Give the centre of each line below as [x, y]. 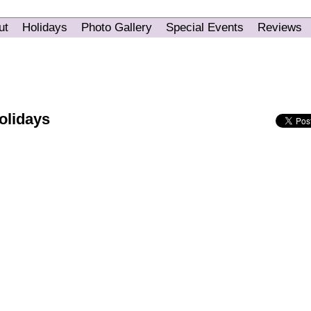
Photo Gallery [117, 27]
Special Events [205, 27]
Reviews [280, 27]
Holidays [45, 27]
